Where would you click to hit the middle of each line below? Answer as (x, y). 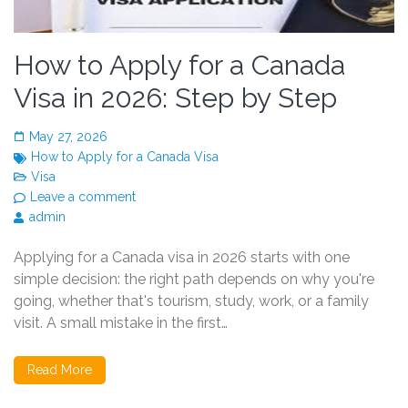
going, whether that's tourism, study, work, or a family (191, 301)
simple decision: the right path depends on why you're (194, 279)
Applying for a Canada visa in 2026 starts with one (182, 257)
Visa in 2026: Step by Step (175, 97)
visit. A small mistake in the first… (121, 322)
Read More (60, 369)
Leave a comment (83, 196)
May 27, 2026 (68, 136)
